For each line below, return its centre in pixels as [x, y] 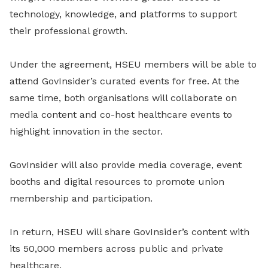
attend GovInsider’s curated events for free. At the [124, 81]
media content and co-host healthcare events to [121, 115]
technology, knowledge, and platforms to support [123, 14]
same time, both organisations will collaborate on [123, 98]
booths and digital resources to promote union [117, 182]
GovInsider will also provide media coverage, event [126, 165]
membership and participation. [81, 199]
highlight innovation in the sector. [86, 132]
